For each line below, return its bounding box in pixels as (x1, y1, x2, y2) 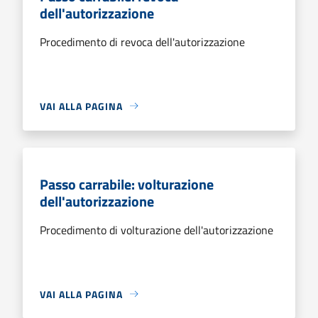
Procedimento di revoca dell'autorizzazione (40, 33, 245, 50)
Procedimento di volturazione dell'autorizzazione (40, 221, 273, 238)
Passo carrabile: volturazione (40, 172, 214, 195)
